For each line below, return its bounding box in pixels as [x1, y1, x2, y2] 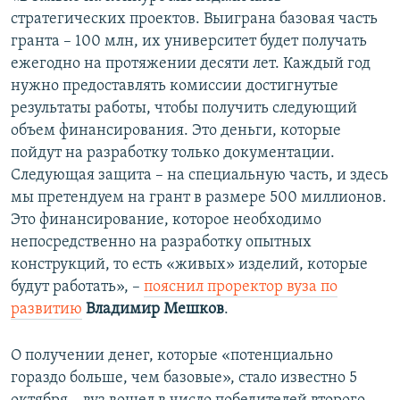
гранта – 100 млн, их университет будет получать [11, 33, 367, 51]
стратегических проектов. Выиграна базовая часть [11, 11, 378, 29]
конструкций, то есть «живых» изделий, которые [11, 256, 368, 274]
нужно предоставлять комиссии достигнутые [11, 78, 338, 96]
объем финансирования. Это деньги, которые [11, 122, 341, 140]
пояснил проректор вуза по [144, 279, 337, 296]
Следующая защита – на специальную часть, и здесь [11, 167, 388, 185]
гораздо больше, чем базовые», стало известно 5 [11, 370, 357, 387]
